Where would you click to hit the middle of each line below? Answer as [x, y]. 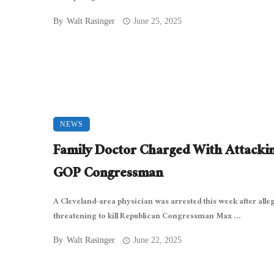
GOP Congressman [108, 175]
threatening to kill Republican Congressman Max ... [147, 217]
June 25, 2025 [158, 21]
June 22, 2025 [158, 240]
